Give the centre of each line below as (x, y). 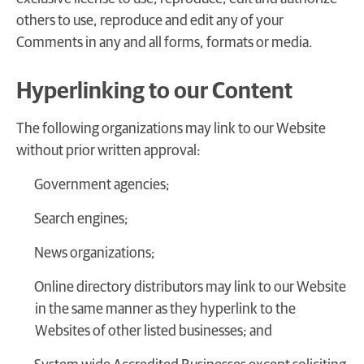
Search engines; (81, 220)
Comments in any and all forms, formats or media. (165, 43)
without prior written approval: (108, 152)
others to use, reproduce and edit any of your (150, 22)
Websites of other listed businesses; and (154, 332)
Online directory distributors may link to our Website (190, 288)
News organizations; (95, 254)
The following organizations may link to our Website (171, 130)
